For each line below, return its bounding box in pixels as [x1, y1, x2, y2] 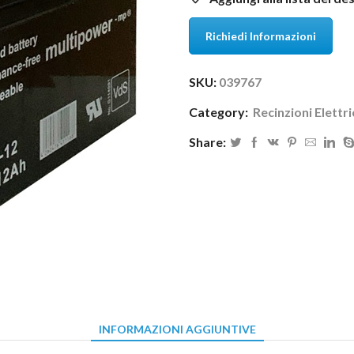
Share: [189, 134, 226, 150]
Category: [189, 104, 250, 120]
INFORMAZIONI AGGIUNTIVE [98, 322, 256, 337]
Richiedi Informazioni [205, 28, 316, 43]
